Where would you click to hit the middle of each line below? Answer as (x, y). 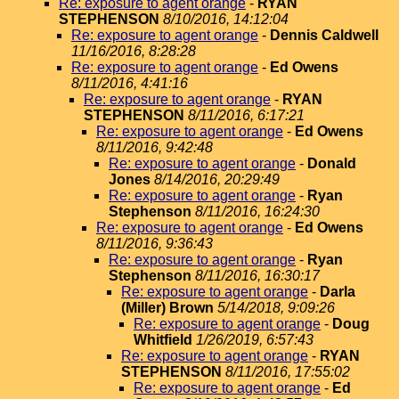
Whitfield (163, 340)
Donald (332, 163)
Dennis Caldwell (324, 35)
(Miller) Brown (167, 308)
